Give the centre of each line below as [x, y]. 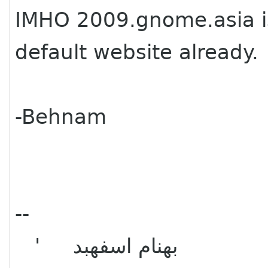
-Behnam [61, 117]
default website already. [137, 52]
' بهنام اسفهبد [126, 246]
